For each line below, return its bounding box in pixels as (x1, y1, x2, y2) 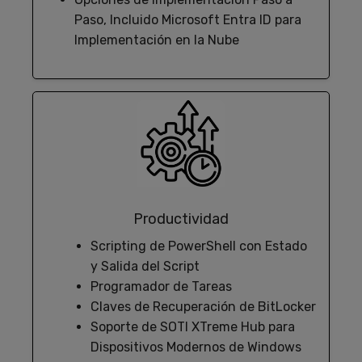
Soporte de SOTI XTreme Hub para (90, 319, 295, 335)
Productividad (133, 210, 229, 229)
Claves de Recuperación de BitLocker (90, 299, 316, 315)
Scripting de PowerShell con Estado (90, 238, 307, 255)
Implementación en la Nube (74, 32, 239, 48)
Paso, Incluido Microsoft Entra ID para (74, 11, 301, 27)
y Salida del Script (90, 259, 200, 275)
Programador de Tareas (90, 279, 232, 295)
